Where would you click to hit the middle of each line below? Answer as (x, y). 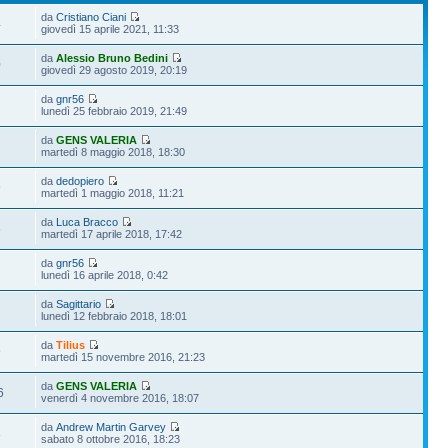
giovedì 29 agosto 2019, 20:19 (114, 69)
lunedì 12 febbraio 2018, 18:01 (114, 315)
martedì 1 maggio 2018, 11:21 (113, 192)
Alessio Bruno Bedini (112, 57)
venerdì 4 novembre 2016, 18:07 (120, 397)
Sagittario (79, 303)
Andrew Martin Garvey (111, 426)
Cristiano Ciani (91, 16)
